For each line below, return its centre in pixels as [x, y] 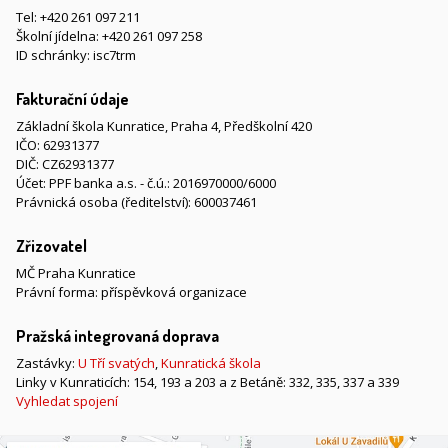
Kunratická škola [211, 363]
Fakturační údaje [72, 99]
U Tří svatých [116, 363]
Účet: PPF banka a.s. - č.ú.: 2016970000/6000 [146, 183]
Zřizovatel [51, 246]
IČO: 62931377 [57, 145]
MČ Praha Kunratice [76, 273]
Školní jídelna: [59, 36]
